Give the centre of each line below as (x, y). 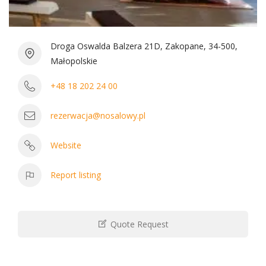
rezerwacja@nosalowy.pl (98, 116)
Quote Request (138, 224)
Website (66, 145)
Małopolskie (74, 61)
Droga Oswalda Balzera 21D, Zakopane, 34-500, (144, 46)
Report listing (76, 175)
